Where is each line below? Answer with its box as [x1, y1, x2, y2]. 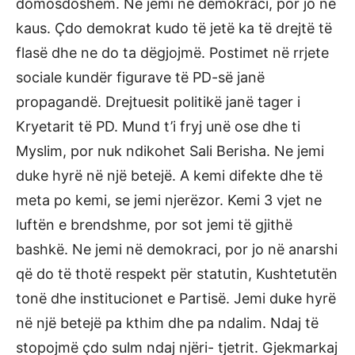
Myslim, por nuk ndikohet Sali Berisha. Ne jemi [16, 143, 324, 159]
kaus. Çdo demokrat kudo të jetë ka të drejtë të [16, 20, 332, 36]
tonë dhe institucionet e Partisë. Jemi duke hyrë [16, 290, 336, 307]
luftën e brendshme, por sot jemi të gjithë [16, 216, 292, 233]
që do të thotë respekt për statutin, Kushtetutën [16, 265, 338, 282]
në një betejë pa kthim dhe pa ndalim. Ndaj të [16, 315, 319, 331]
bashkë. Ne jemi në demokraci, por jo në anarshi [16, 241, 338, 258]
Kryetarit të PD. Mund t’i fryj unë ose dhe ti [16, 118, 300, 135]
